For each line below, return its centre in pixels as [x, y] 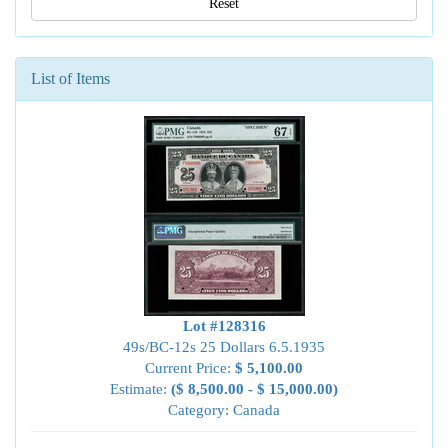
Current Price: [190, 368]
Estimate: [140, 389]
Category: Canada [224, 410]
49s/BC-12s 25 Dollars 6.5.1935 [224, 347]
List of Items [70, 78]
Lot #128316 [224, 326]
